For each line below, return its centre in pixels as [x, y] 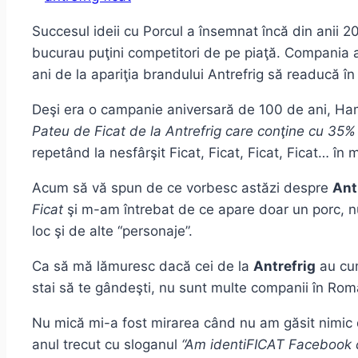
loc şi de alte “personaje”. [112, 231]
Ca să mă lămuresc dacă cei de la [143, 267]
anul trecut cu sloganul [107, 345]
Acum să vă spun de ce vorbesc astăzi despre [182, 188]
